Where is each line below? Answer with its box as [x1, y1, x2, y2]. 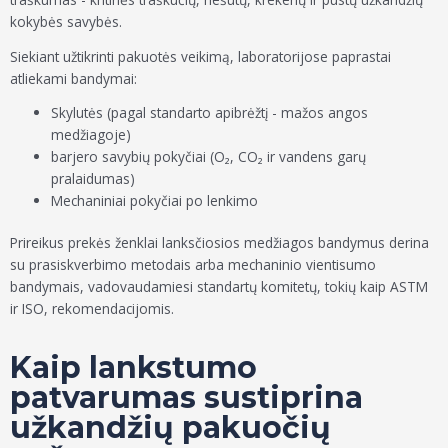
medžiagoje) [51, 124, 132, 144]
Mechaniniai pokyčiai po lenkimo [51, 190, 259, 210]
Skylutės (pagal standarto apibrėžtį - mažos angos [51, 102, 369, 122]
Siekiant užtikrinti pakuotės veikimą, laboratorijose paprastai [10, 46, 391, 66]
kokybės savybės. [10, 12, 122, 32]
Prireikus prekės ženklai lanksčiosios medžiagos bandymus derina [10, 233, 429, 253]
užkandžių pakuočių [10, 408, 331, 446]
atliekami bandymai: [10, 68, 137, 88]
